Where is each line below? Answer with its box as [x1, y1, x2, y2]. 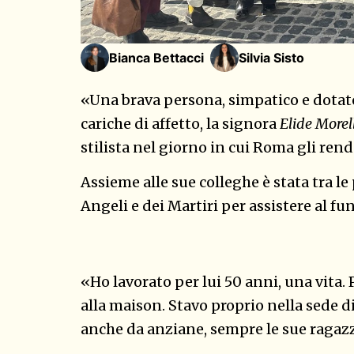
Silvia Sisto [239, 50, 304, 66]
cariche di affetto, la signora [81, 114, 280, 133]
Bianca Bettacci [109, 50, 204, 66]
